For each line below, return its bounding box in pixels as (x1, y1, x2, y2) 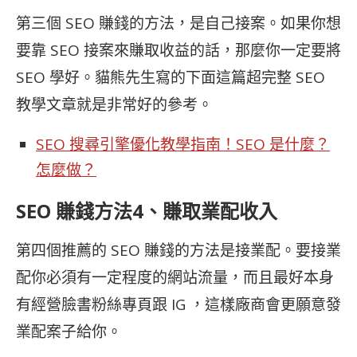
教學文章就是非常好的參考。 (16, 94, 213, 115)
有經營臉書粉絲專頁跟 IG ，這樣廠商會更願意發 (16, 294, 341, 315)
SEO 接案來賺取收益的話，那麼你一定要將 (50, 40, 341, 61)
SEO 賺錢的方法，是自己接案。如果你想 (65, 13, 341, 33)
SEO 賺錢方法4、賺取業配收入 (16, 198, 277, 224)
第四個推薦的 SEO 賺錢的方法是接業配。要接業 (16, 240, 341, 261)
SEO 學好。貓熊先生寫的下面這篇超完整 (16, 67, 296, 88)
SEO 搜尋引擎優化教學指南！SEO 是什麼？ (36, 134, 330, 155)
